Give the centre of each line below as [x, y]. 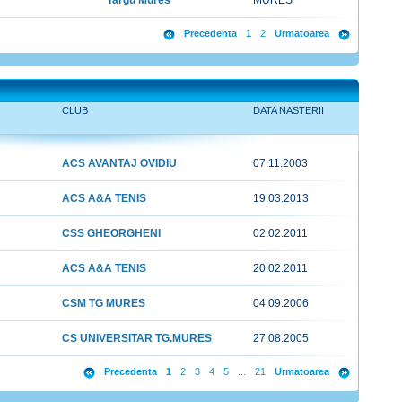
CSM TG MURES [104, 303]
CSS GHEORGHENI [111, 233]
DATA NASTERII [288, 110]
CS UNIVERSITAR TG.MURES [137, 338]
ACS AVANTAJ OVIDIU [119, 163]
